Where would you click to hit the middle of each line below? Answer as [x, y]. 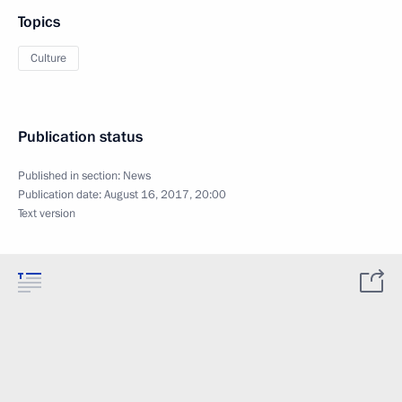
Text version [47, 214]
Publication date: [61, 195]
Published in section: [70, 176]
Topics [39, 22]
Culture [48, 58]
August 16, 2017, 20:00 [165, 195]
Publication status [80, 137]
